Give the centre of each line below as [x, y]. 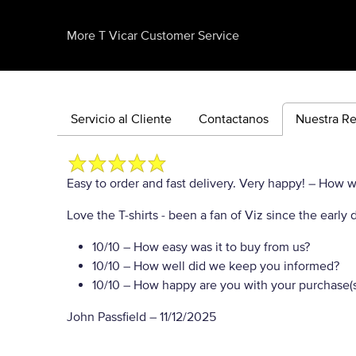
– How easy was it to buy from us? [215, 247]
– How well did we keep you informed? [230, 266]
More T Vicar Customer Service [153, 35]
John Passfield [108, 317]
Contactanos [234, 119]
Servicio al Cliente [121, 119]
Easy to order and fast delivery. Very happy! [188, 184]
